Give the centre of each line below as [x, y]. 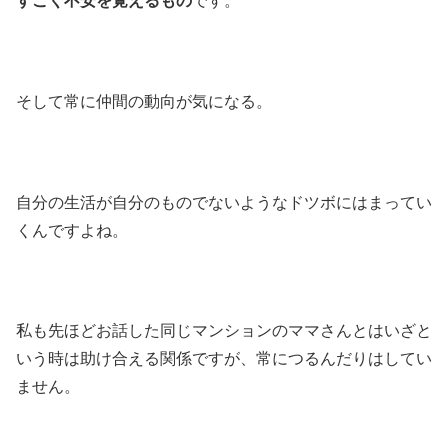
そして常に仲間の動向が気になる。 [144, 101]
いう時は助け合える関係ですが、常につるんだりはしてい [224, 359]
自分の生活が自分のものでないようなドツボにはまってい [224, 202]
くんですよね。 [72, 230]
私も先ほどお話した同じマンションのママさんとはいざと [224, 331]
